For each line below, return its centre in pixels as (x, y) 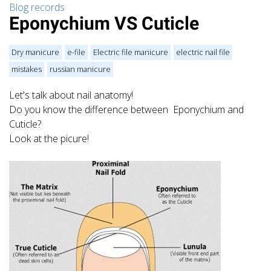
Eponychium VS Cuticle (104, 23)
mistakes (27, 69)
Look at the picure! (49, 139)
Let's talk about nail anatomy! (71, 95)
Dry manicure (35, 52)
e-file (76, 52)
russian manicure (80, 69)
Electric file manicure (131, 52)
